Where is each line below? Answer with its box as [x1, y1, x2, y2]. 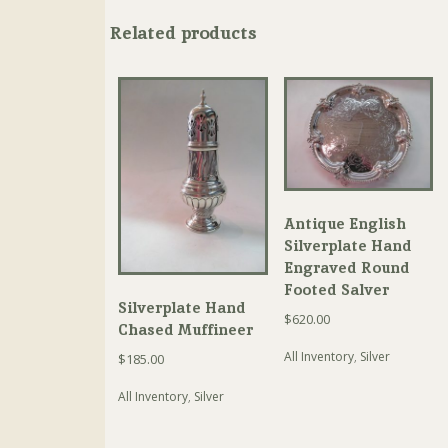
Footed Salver [283, 280, 389, 300]
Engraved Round [283, 258, 410, 278]
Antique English [283, 214, 406, 234]
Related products [110, 21, 257, 45]
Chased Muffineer [118, 320, 253, 340]
